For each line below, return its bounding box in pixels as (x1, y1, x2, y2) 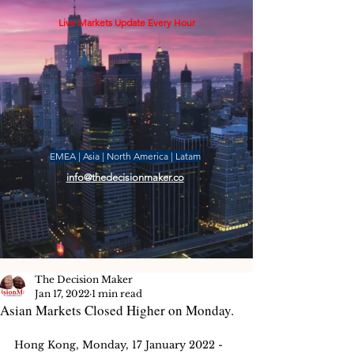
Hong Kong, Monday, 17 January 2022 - (14, 338, 223, 352)
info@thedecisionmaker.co (66, 171, 184, 183)
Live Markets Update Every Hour (58, 17, 195, 28)
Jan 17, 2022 (35, 288, 89, 299)
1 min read (92, 288, 142, 299)
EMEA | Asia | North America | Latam (50, 150, 201, 162)
